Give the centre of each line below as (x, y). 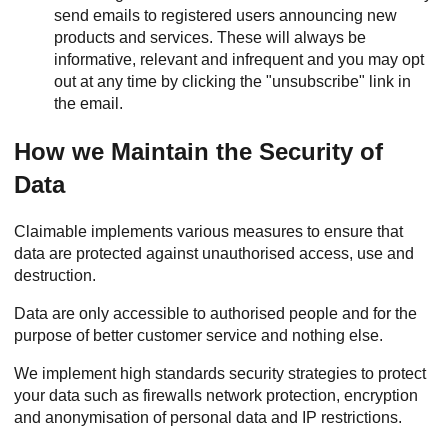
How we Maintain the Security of (198, 151)
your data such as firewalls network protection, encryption (216, 395)
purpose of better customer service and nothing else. (198, 335)
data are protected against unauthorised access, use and (214, 253)
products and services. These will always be (210, 37)
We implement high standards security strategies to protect (220, 373)
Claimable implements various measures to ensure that (208, 231)
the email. (88, 103)
